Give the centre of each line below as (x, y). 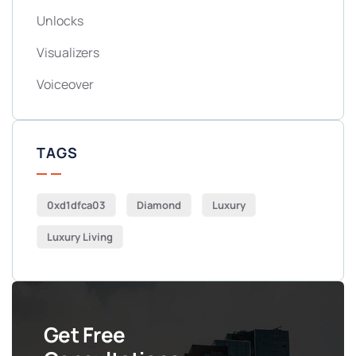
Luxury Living (80, 237)
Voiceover (65, 85)
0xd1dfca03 (76, 205)
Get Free (85, 335)
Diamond (159, 205)
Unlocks (60, 21)
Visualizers (68, 53)
